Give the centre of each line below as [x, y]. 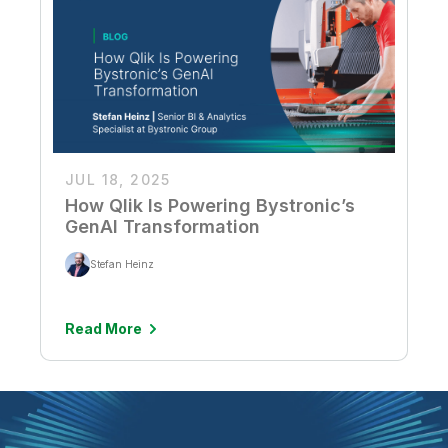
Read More [103, 328]
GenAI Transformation [162, 226]
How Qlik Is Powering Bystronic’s [210, 205]
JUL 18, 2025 [118, 179]
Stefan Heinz [122, 264]
